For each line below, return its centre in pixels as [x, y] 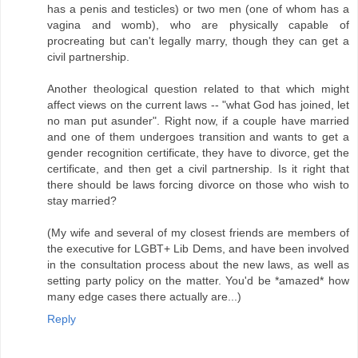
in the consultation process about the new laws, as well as [198, 264]
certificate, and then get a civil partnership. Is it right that [198, 168]
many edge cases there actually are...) [144, 296]
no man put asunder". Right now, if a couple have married [198, 120]
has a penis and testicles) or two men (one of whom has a [198, 8]
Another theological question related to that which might [198, 88]
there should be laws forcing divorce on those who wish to [198, 184]
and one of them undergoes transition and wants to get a [198, 136]
